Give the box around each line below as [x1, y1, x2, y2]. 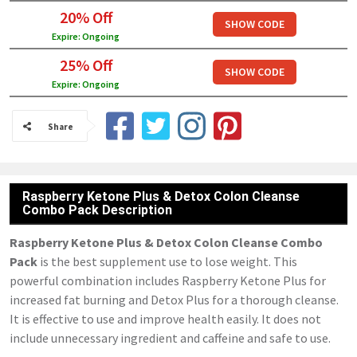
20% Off [59, 7, 112, 27]
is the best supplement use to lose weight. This [37, 253, 297, 269]
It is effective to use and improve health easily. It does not [10, 311, 321, 327]
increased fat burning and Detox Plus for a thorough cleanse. [10, 292, 339, 308]
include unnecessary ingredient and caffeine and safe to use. [10, 330, 331, 346]
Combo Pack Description [22, 202, 172, 218]
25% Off [59, 55, 112, 75]
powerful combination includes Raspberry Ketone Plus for [10, 273, 326, 288]
